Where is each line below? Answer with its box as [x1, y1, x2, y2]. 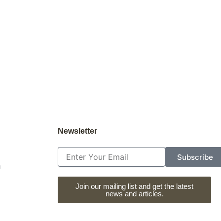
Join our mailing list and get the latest [75, 182, 193, 190]
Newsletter [58, 127, 97, 135]
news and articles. [105, 189, 164, 198]
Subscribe [177, 152, 213, 162]
